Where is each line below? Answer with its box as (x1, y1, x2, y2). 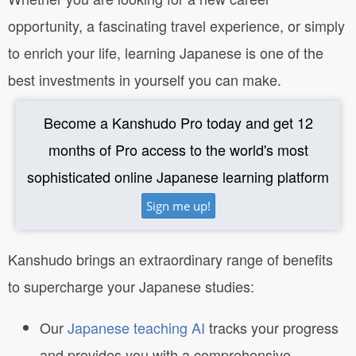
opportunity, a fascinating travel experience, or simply (8, 14, 345, 36)
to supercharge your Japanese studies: (8, 275, 254, 296)
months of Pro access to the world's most (48, 138, 308, 160)
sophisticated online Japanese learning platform (27, 165, 329, 187)
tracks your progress (205, 316, 339, 338)
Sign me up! (145, 197, 211, 214)
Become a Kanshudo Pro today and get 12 (43, 111, 313, 133)
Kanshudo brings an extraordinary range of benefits (8, 248, 333, 269)
